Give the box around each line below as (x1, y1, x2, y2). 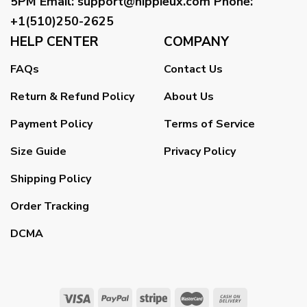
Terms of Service (164, 116, 255, 132)
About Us (164, 89, 214, 105)
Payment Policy (10, 116, 93, 132)
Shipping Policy (10, 171, 91, 187)
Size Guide (10, 144, 66, 160)
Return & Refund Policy (10, 89, 134, 105)
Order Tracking (10, 199, 89, 214)
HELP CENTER (10, 32, 99, 51)
